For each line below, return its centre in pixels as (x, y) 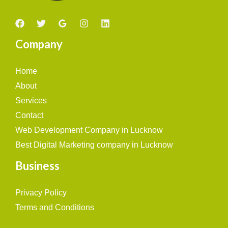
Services (31, 100)
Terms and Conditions (55, 207)
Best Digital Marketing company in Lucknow (94, 145)
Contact (29, 115)
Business (37, 165)
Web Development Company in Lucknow (89, 130)
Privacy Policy (41, 192)
